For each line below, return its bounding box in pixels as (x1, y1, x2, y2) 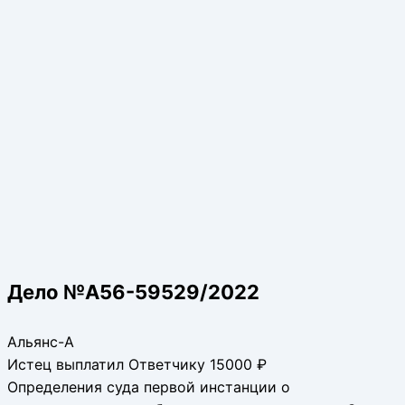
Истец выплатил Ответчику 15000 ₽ (7, 354, 267, 373)
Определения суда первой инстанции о (7, 377, 290, 396)
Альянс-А (7, 332, 74, 351)
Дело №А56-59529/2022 (7, 279, 259, 304)
